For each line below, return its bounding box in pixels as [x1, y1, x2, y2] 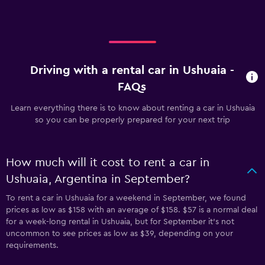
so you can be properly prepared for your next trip [35, 115, 230, 124]
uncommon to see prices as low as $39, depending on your [6, 229, 233, 238]
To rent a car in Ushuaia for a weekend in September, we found [6, 193, 246, 202]
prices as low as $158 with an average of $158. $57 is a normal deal [6, 205, 257, 214]
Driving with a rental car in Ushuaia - [30, 64, 234, 76]
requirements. [6, 241, 59, 250]
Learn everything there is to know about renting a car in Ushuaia [10, 104, 255, 112]
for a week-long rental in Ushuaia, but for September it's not [6, 217, 234, 226]
